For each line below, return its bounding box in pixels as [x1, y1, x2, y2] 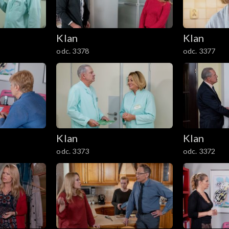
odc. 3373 [56, 147, 89, 156]
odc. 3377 [182, 47, 216, 56]
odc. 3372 [182, 147, 216, 156]
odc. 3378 [56, 47, 89, 56]
